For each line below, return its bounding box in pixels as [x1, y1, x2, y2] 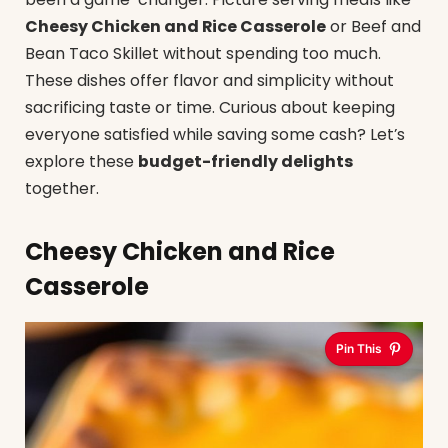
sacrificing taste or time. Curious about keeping [25, 96, 395, 120]
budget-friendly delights [138, 150, 353, 174]
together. [25, 177, 99, 201]
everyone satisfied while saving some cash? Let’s [25, 123, 405, 147]
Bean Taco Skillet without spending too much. [25, 42, 381, 66]
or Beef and [326, 15, 421, 39]
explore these [25, 150, 138, 174]
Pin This [336, 341, 382, 357]
